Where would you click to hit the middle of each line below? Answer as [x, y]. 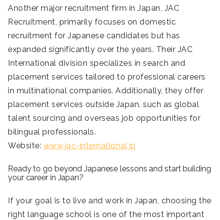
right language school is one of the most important [106, 214]
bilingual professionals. [52, 132]
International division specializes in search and [96, 63]
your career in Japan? [46, 177]
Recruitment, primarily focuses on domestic [92, 22]
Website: [26, 145]
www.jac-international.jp [90, 145]
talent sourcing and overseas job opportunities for [104, 118]
